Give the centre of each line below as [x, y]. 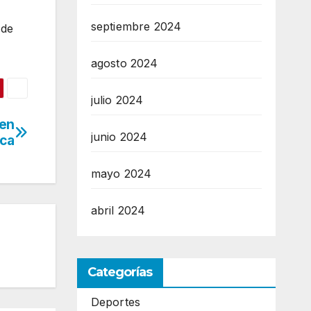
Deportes [116, 302]
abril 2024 [118, 211]
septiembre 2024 [136, 27]
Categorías [120, 272]
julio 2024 [117, 100]
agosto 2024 [124, 64]
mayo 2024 [121, 174]
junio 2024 [119, 137]
